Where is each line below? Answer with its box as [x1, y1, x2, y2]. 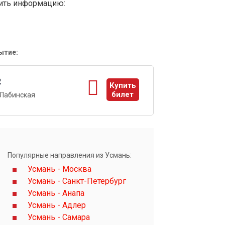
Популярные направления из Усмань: [8, 151, 132, 160]
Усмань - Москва [28, 164, 91, 174]
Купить [109, 81, 136, 90]
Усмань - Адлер [28, 200, 86, 210]
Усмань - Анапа [28, 188, 84, 198]
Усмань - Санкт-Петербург [28, 176, 126, 186]
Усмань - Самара [28, 212, 90, 222]
